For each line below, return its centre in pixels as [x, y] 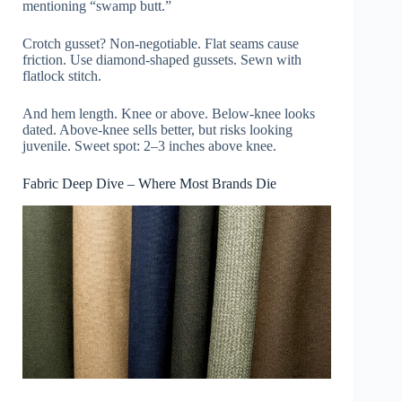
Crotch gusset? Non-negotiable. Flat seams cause [161, 44]
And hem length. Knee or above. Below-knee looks [169, 114]
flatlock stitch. [62, 76]
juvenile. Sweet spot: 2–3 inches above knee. [149, 146]
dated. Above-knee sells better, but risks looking [157, 130]
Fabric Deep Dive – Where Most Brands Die [149, 184]
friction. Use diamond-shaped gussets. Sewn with [162, 60]
